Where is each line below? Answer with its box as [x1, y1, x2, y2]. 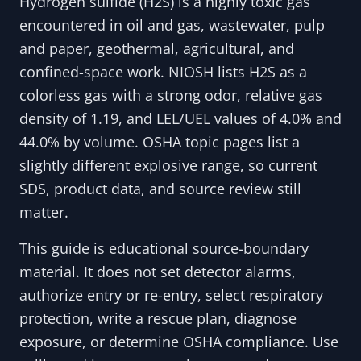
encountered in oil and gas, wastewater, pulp [19, 15, 325, 35]
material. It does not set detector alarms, [19, 261, 296, 281]
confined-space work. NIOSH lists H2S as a [19, 61, 307, 81]
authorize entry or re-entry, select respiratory [19, 284, 323, 305]
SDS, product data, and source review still [19, 178, 301, 198]
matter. [19, 201, 68, 222]
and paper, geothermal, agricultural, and [19, 38, 294, 58]
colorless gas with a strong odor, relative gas [19, 85, 322, 105]
